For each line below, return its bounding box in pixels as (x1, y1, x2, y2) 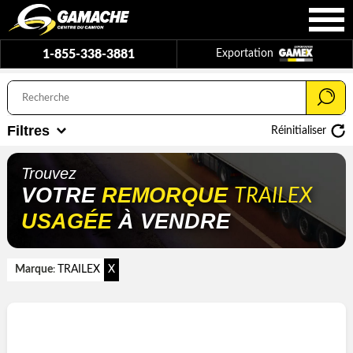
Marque (15, 264, 53, 276)
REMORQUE (102, 184, 234, 208)
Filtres (7, 123, 50, 139)
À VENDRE (112, 210, 230, 234)
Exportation (216, 48, 277, 60)
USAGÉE (21, 210, 112, 234)
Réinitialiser (271, 124, 326, 136)
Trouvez (21, 165, 76, 183)
